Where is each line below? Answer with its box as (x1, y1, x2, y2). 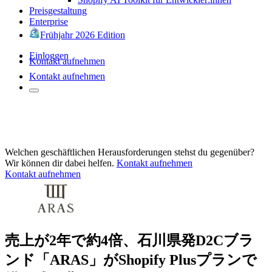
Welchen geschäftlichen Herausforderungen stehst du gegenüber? (5, 146, 254, 157)
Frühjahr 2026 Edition (40, 29, 125, 40)
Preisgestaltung (29, 5, 87, 16)
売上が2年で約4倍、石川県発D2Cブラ (5, 232, 254, 248)
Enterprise (29, 16, 68, 27)
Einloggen (29, 50, 69, 61)
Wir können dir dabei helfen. (5, 157, 114, 168)
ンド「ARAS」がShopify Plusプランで (5, 251, 257, 268)
